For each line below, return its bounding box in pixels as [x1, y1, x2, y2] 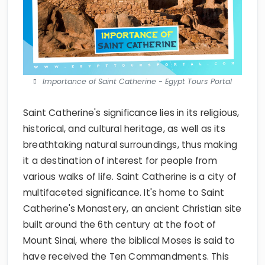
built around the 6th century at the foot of [23, 218, 216, 231]
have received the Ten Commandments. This [23, 250, 230, 263]
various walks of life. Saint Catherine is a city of [23, 170, 237, 183]
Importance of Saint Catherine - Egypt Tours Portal [43, 76, 232, 87]
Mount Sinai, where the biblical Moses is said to [23, 234, 235, 247]
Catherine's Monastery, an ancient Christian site [23, 202, 242, 215]
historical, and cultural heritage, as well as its [23, 122, 225, 135]
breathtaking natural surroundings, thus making [23, 138, 238, 151]
